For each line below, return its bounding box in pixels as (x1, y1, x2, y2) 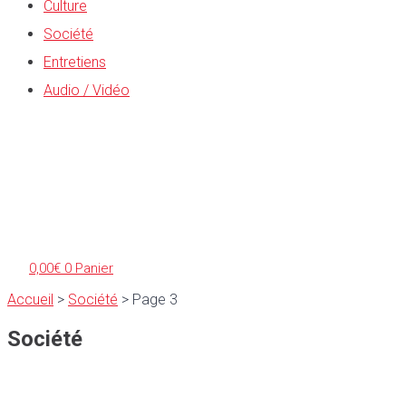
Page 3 (132, 290, 178, 308)
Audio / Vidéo (43, 81, 130, 99)
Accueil (7, 290, 53, 308)
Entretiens (43, 53, 106, 71)
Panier (75, 259, 113, 276)
